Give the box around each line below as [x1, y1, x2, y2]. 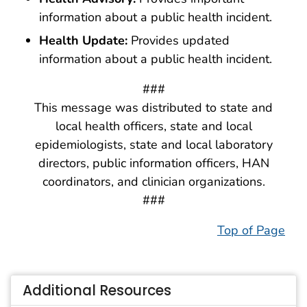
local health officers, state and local [55, 118, 252, 135]
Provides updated [127, 32, 230, 49]
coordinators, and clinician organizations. [42, 173, 265, 191]
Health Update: [39, 32, 127, 49]
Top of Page [217, 222, 285, 239]
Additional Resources [23, 280, 171, 300]
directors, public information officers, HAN [38, 155, 269, 172]
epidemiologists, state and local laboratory [34, 136, 273, 153]
